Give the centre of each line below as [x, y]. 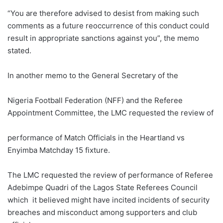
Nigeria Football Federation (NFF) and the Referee [95, 101]
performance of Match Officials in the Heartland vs [96, 138]
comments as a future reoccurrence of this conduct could [108, 26]
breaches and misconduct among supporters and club [102, 213]
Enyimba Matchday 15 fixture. [59, 150]
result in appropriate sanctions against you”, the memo [103, 38]
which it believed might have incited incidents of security [109, 200]
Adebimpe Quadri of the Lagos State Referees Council [103, 188]
